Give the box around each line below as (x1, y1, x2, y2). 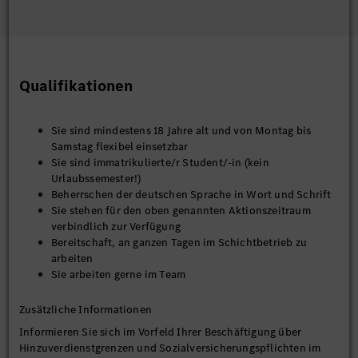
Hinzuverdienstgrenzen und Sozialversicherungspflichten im (19, 340, 321, 356)
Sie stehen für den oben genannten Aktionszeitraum (51, 203, 311, 218)
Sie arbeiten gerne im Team (51, 267, 186, 282)
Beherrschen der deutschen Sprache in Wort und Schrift (51, 187, 332, 202)
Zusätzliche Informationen (19, 302, 152, 317)
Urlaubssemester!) (51, 171, 141, 186)
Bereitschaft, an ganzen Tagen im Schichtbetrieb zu (51, 235, 308, 250)
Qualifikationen (19, 75, 133, 97)
